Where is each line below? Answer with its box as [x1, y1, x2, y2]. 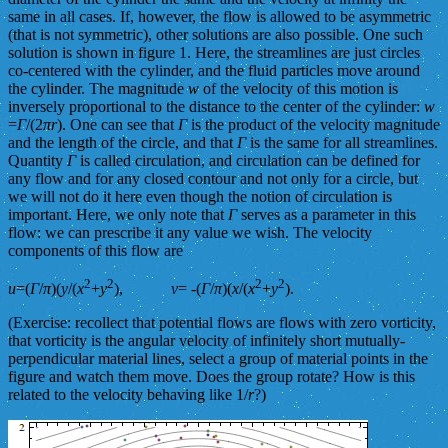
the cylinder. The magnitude [8, 79, 188, 97]
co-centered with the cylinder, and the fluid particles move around [8, 61, 420, 79]
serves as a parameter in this [237, 205, 416, 223]
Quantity [8, 151, 67, 169]
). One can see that [57, 115, 178, 133]
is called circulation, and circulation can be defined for [76, 151, 420, 169]
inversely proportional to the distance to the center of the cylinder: [8, 97, 424, 115]
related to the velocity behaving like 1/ [8, 385, 248, 403]
